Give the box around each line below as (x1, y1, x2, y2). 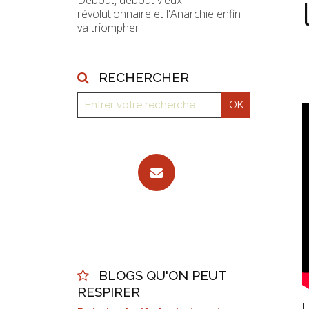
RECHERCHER (99, 70, 190, 85)
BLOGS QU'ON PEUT (99, 268, 227, 283)
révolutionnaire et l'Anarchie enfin (77, 6, 241, 21)
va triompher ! (77, 20, 144, 35)
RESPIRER (77, 284, 140, 299)
